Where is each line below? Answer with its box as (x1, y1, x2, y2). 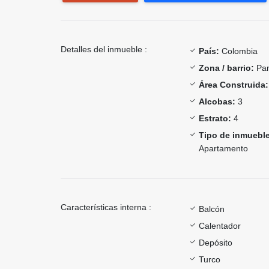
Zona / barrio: (199, 62, 254, 73)
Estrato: (199, 113, 231, 123)
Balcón (199, 204, 225, 214)
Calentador (199, 220, 241, 231)
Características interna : (61, 202, 151, 212)
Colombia (219, 46, 258, 56)
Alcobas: (199, 96, 235, 106)
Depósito (199, 237, 232, 247)
